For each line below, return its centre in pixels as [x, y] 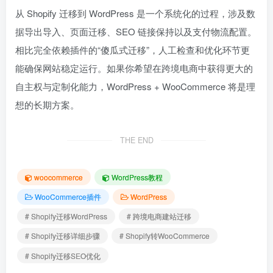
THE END [136, 140]
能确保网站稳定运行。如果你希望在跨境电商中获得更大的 [134, 68]
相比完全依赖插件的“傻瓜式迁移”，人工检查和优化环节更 [133, 50]
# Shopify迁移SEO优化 [63, 255]
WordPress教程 [137, 177]
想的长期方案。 [47, 105]
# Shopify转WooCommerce [165, 236]
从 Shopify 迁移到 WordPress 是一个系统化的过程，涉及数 [135, 13]
